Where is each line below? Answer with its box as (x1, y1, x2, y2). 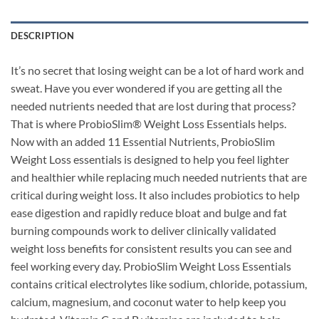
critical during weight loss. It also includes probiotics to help (11, 188, 300, 202)
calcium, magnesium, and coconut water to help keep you (11, 295, 286, 309)
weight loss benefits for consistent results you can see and (11, 241, 292, 256)
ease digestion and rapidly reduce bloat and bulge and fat (11, 206, 287, 220)
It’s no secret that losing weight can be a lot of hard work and (11, 63, 304, 78)
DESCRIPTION (11, 30, 74, 42)
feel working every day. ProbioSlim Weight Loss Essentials (11, 259, 291, 273)
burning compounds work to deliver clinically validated (11, 224, 276, 238)
